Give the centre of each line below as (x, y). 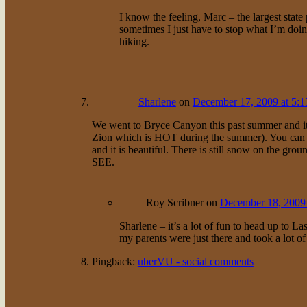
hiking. (134, 41)
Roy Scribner (174, 202)
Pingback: (114, 261)
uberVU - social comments (195, 261)
